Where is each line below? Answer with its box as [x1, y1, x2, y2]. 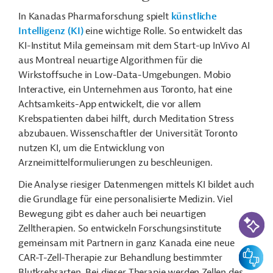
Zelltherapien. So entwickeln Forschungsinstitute [18, 222, 222, 235]
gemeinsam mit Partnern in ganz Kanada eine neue [18, 237, 235, 249]
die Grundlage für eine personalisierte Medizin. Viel [18, 193, 233, 205]
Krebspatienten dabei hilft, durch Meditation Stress [18, 113, 234, 125]
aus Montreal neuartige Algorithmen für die [18, 54, 203, 66]
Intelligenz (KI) [18, 25, 83, 37]
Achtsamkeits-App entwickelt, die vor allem [18, 98, 202, 110]
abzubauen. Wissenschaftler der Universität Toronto [18, 127, 238, 140]
